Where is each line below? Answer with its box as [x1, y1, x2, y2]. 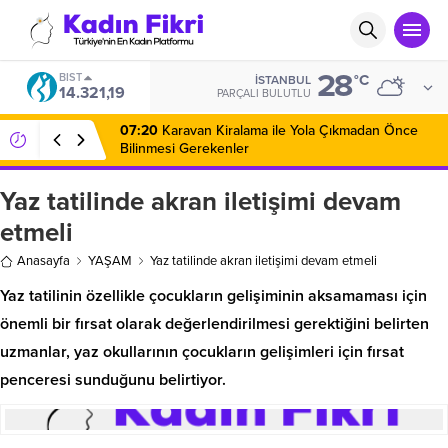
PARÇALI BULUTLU [217, 87, 311, 100]
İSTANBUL [255, 73, 311, 87]
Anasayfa [17, 253, 70, 269]
